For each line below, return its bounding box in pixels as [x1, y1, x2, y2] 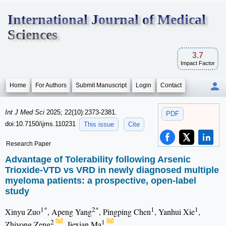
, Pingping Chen [99, 206, 151, 217]
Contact [160, 82, 182, 89]
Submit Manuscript [76, 82, 127, 89]
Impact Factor [181, 60, 215, 66]
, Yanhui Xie [154, 206, 195, 217]
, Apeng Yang [47, 206, 92, 217]
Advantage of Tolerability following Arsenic [5, 154, 191, 165]
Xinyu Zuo [5, 206, 40, 217]
